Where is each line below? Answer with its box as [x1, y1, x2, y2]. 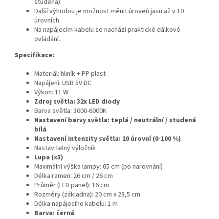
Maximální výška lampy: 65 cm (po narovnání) [34, 162, 163, 172]
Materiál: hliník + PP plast [34, 69, 106, 79]
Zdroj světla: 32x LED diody [34, 97, 120, 107]
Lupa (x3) [34, 153, 63, 163]
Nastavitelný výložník [34, 143, 96, 153]
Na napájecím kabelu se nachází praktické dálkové [34, 25, 180, 35]
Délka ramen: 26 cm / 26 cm [34, 171, 113, 181]
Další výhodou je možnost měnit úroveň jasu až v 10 [34, 6, 184, 17]
